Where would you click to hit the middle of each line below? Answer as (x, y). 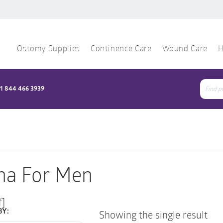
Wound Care (185, 49)
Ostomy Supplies (49, 49)
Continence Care (121, 49)
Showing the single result (154, 215)
